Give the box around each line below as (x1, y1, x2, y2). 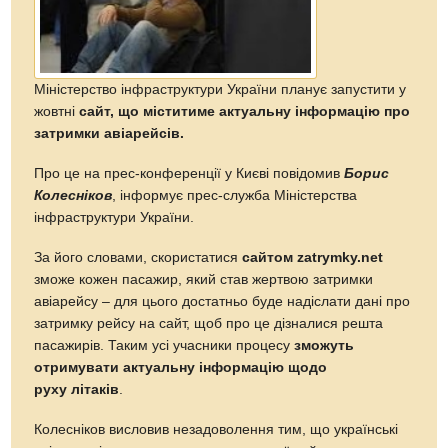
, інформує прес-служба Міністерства (112, 187, 358, 203)
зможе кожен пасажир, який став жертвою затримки (34, 271, 374, 287)
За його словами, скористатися (34, 249, 243, 265)
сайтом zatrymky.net (242, 249, 384, 265)
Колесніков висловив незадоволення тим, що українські (34, 421, 399, 437)
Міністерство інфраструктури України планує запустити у (34, 81, 407, 97)
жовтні (34, 103, 80, 119)
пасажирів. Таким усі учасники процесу (34, 337, 295, 353)
